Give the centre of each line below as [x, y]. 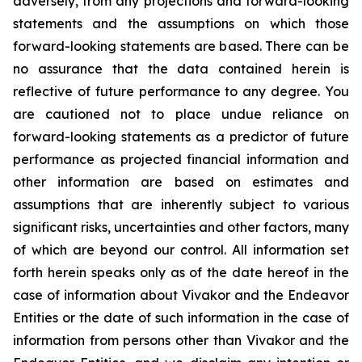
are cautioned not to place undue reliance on [181, 114]
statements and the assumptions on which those [181, 23]
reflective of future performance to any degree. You [181, 91]
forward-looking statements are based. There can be [181, 46]
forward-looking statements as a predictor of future [181, 137]
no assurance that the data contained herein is [181, 69]
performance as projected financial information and [181, 159]
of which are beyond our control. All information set [181, 250]
